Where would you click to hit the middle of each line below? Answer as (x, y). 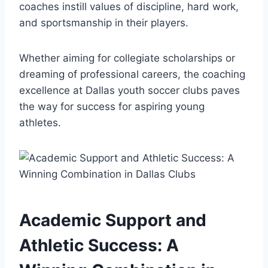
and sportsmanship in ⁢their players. (104, 22)
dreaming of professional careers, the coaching (132, 74)
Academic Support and (113, 220)
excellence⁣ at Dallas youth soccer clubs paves (130, 90)
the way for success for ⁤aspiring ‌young (112, 106)
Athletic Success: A (99, 245)
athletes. (40, 122)
